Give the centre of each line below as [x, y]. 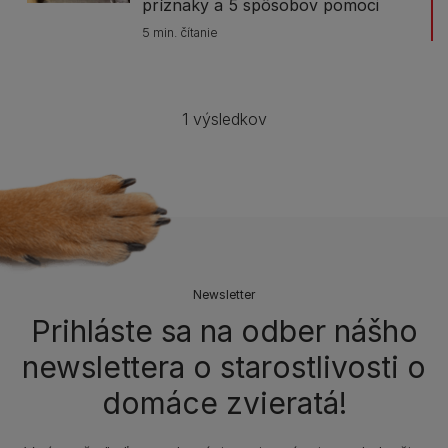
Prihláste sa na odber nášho [224, 331]
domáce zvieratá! [224, 403]
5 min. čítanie [180, 32]
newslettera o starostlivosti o [224, 367]
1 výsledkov [224, 119]
